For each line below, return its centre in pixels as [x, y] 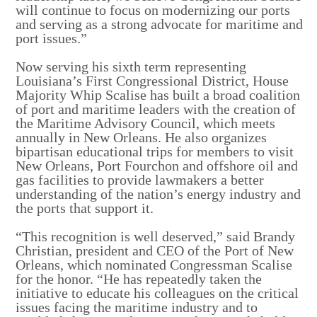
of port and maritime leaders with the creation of [156, 109]
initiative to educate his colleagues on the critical [157, 293]
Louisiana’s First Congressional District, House [152, 80]
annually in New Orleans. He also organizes [142, 137]
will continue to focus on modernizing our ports [153, 10]
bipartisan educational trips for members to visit [155, 151]
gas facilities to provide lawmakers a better [140, 179]
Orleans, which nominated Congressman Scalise [154, 264]
